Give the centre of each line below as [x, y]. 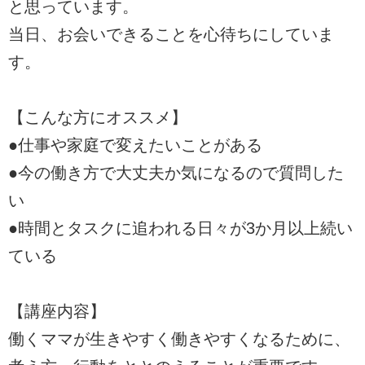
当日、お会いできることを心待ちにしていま [171, 34]
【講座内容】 [57, 311]
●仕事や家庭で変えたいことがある [135, 145]
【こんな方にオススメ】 [98, 117]
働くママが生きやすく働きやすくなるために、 [179, 339]
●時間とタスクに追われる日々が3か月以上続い [180, 228]
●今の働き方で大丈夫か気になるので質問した [176, 172]
